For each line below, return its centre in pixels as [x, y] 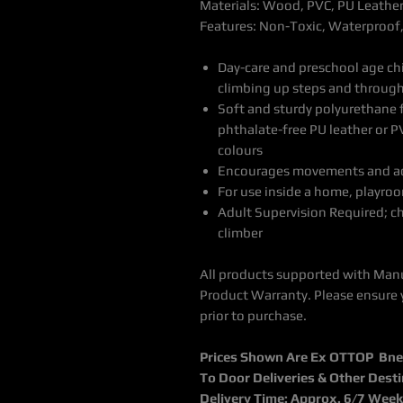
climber [240, 233]
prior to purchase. [253, 316]
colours [240, 150]
